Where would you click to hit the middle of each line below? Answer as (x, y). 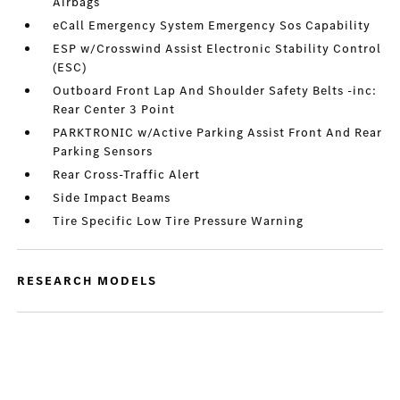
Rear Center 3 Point (114, 109)
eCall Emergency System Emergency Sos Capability (212, 25)
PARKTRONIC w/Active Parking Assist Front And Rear (218, 133)
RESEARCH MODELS (87, 281)
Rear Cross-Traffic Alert (127, 175)
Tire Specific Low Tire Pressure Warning (179, 221)
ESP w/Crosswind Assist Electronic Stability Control (217, 49)
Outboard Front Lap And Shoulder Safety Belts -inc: (215, 91)
